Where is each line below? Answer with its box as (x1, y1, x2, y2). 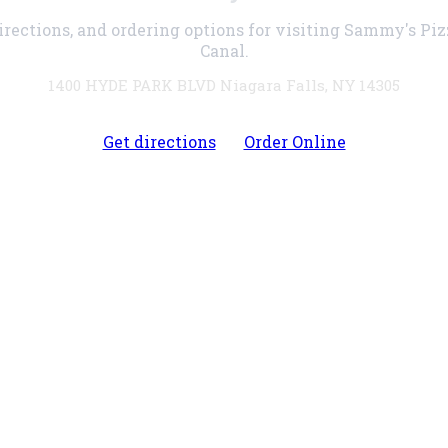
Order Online (243, 130, 346, 152)
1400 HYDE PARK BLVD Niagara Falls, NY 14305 (48, 74, 400, 95)
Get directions (102, 130, 216, 152)
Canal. (199, 39, 249, 61)
